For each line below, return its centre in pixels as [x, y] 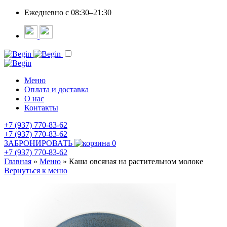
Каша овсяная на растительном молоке [136, 161]
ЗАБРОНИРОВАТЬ [38, 143]
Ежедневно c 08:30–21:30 [68, 12]
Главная [18, 161]
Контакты [41, 108]
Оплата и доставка [56, 89]
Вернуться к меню [36, 171]
